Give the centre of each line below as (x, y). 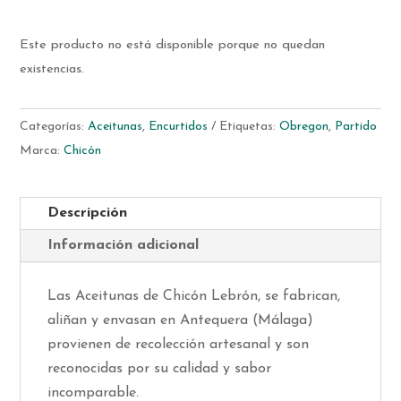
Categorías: (54, 126)
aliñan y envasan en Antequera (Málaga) (181, 320)
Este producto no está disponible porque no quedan (173, 45)
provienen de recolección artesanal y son (179, 344)
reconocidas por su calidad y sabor (160, 368)
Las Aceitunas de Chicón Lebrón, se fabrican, (194, 296)
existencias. (52, 69)
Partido (356, 126)
